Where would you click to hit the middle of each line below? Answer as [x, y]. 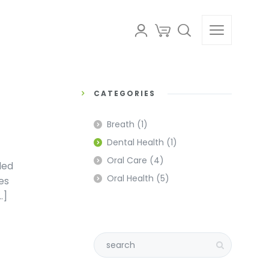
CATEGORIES [125, 93]
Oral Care [127, 160]
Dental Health [135, 142]
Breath [121, 124]
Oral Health [130, 178]
